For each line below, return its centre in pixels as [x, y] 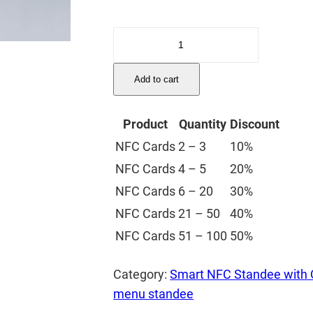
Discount [255, 124]
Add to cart [157, 79]
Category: [142, 274]
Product [146, 124]
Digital [130, 36]
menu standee [154, 293]
